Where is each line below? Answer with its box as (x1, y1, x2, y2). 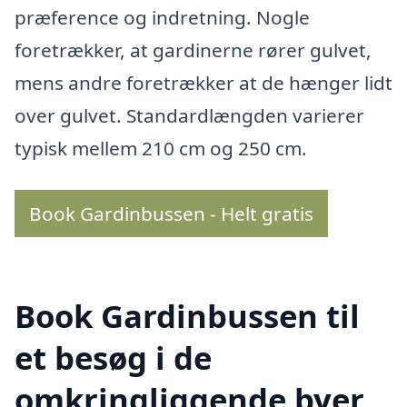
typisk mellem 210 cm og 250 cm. (15, 135, 307, 162)
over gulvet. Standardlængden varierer (15, 103, 364, 129)
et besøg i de (15, 336, 212, 380)
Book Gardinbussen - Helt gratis (29, 200, 313, 226)
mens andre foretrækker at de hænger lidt (15, 70, 392, 96)
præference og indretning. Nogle (15, 5, 310, 31)
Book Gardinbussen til (15, 294, 360, 338)
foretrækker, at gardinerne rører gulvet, (15, 37, 372, 64)
